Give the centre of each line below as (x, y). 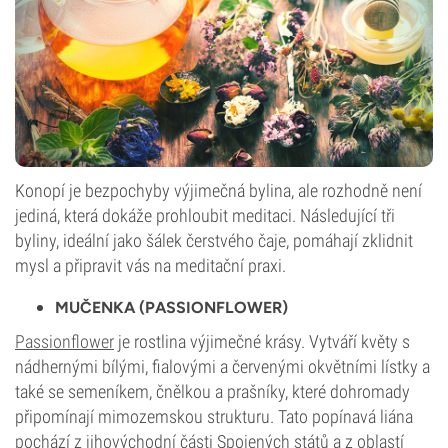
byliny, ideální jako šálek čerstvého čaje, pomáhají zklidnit (214, 240)
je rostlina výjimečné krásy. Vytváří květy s (262, 341)
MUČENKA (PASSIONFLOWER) (171, 307)
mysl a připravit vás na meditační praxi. (150, 265)
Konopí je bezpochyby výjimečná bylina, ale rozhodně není (218, 190)
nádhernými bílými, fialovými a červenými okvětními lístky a (222, 366)
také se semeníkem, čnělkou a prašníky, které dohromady (212, 391)
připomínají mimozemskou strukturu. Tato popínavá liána (214, 416)
